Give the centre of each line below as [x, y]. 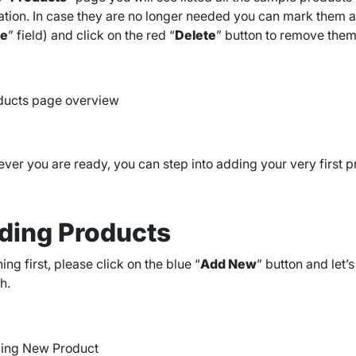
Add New [228, 264]
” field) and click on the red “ [91, 35]
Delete [195, 35]
